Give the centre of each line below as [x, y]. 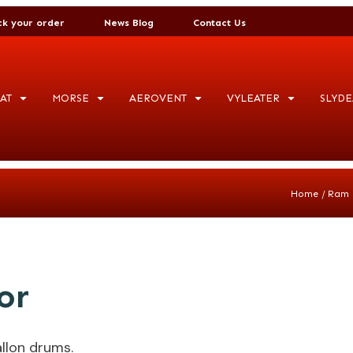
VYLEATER [253, 98]
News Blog [129, 22]
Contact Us [219, 22]
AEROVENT [158, 98]
